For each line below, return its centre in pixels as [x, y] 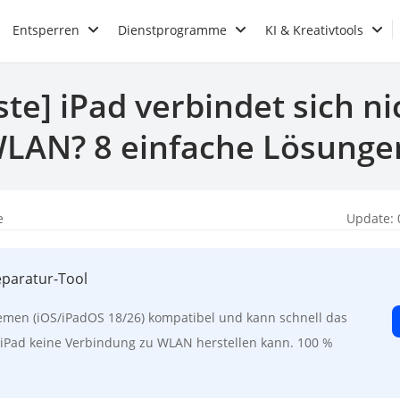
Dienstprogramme [172, 29]
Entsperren [46, 29]
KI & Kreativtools [314, 29]
